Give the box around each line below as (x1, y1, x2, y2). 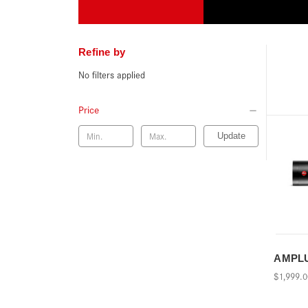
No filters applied (78, 67, 145, 81)
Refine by (78, 46, 126, 58)
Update (217, 130, 245, 141)
